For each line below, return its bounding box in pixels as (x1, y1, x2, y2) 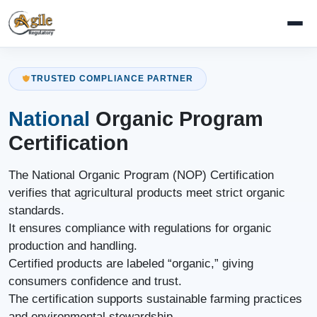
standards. (8, 203, 64, 217)
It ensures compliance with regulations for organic (8, 221, 272, 235)
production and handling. (8, 238, 137, 253)
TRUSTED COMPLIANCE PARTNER (30, 74, 194, 84)
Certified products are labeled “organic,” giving (8, 256, 253, 270)
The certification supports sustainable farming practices (8, 292, 302, 306)
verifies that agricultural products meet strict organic (8, 185, 285, 200)
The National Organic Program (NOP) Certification (8, 168, 274, 182)
